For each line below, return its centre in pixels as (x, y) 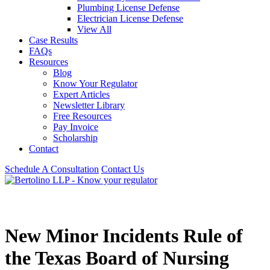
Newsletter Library (89, 105)
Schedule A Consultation (52, 169)
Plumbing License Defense (128, 8)
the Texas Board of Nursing (117, 258)
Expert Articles (81, 94)
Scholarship (75, 138)
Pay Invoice (76, 127)
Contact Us (123, 169)
